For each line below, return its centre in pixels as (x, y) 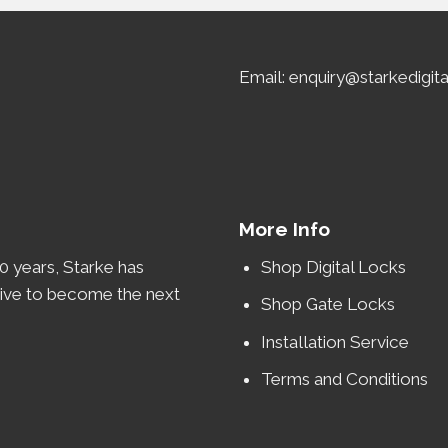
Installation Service (337, 341)
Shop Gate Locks (328, 304)
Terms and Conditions (345, 378)
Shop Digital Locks (336, 267)
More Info (284, 229)
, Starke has (99, 267)
